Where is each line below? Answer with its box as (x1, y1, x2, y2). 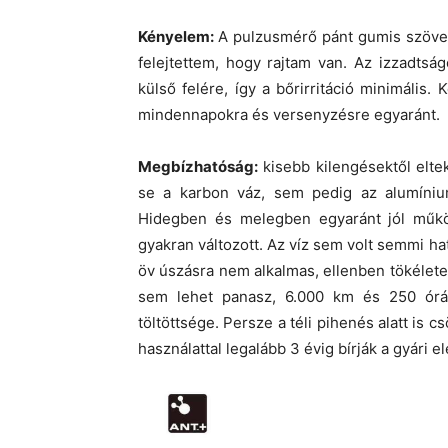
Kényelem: (138, 27, 218, 47)
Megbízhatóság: (138, 157, 258, 177)
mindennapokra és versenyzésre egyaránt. (138, 105, 440, 125)
